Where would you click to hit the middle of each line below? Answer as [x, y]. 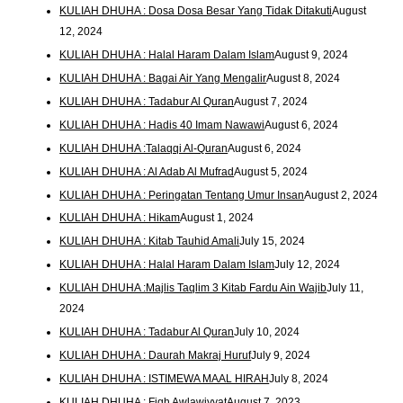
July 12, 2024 [308, 265]
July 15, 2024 [273, 242]
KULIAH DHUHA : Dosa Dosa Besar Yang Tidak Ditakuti [196, 10]
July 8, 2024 [299, 379]
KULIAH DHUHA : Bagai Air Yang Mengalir [163, 78]
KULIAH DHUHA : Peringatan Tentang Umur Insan [182, 195]
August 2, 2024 [341, 195]
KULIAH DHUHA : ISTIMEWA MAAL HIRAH [165, 379]
